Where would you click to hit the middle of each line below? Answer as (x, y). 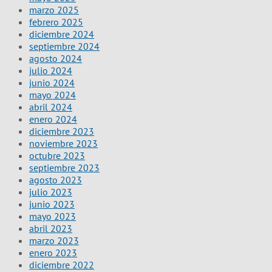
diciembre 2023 (62, 131)
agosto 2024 (56, 58)
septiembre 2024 (64, 46)
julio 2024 (51, 70)
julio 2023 (51, 192)
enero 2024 (53, 119)
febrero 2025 (56, 22)
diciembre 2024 (62, 34)
